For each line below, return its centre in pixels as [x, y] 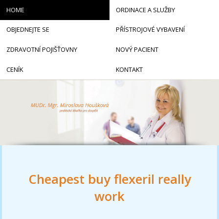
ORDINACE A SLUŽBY [145, 10]
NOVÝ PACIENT [137, 49]
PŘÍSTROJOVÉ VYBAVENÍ [150, 30]
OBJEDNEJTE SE [28, 30]
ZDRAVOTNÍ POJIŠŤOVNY [42, 49]
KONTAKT [129, 69]
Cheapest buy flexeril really [109, 179]
